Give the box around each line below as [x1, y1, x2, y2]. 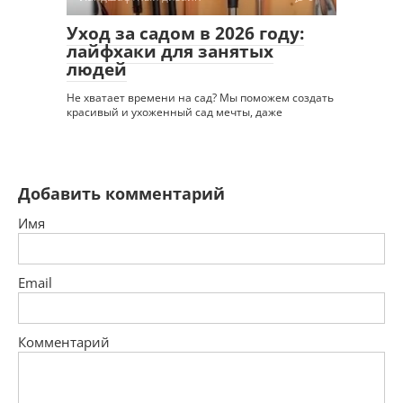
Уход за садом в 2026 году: [67, 22, 304, 46]
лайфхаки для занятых [67, 40, 273, 64]
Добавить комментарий [18, 183, 225, 205]
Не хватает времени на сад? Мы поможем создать [67, 90, 334, 106]
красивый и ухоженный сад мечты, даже [67, 104, 282, 121]
